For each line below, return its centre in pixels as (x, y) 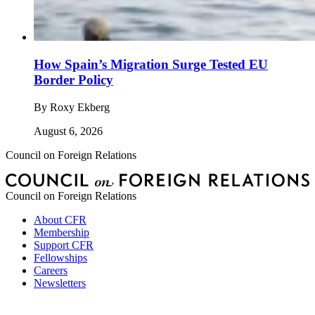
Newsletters (60, 283)
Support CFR (64, 245)
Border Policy (73, 79)
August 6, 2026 (68, 131)
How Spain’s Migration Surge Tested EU (151, 64)
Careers (51, 270)
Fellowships (60, 257)
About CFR (60, 219)
